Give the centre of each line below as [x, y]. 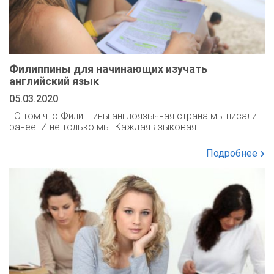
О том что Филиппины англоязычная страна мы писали [133, 116]
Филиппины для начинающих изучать [108, 69]
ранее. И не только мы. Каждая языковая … [107, 127]
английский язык [54, 81]
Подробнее [232, 154]
